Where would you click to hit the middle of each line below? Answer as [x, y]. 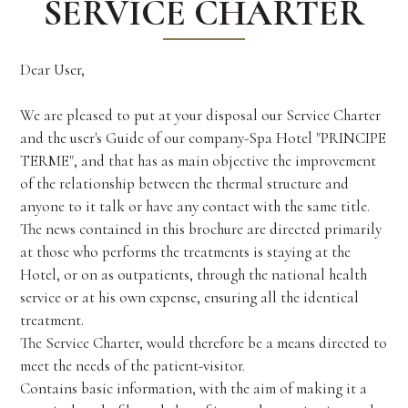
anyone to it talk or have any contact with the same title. [194, 206]
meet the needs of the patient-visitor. [132, 366]
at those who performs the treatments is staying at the [185, 252]
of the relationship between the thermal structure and [184, 184]
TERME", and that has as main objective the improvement [198, 161]
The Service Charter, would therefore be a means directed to [203, 343]
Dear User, [52, 70]
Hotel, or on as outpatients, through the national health [193, 275]
